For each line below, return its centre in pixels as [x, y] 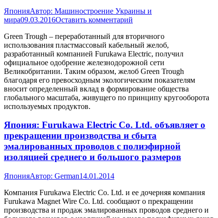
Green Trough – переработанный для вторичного [84, 36]
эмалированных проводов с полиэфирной [92, 146]
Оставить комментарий [94, 19]
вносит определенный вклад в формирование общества [96, 89]
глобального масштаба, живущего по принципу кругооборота [107, 97]
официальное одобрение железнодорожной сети [84, 62]
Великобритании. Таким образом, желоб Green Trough [94, 71]
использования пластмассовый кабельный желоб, [86, 45]
